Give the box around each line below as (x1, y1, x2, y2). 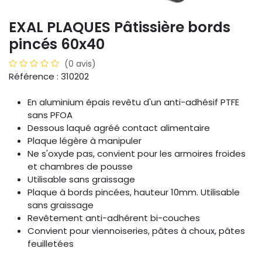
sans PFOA (27, 109, 73, 122)
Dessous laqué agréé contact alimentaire (27, 122, 210, 135)
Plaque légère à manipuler (27, 135, 142, 147)
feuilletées (27, 237, 74, 250)
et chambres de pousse (27, 160, 133, 173)
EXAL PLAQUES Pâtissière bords (9, 17, 230, 38)
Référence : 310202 (9, 70, 89, 83)
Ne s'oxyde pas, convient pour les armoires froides (27, 147, 246, 160)
